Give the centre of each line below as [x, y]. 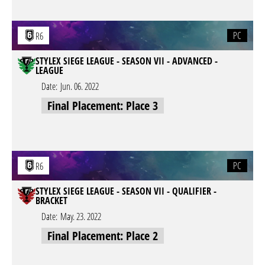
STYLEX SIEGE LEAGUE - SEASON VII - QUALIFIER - [126, 191]
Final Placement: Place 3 [103, 106]
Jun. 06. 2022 [80, 86]
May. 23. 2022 [81, 216]
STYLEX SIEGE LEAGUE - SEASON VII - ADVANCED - [127, 61]
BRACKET [51, 201]
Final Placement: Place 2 [103, 236]
